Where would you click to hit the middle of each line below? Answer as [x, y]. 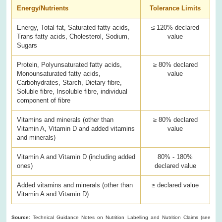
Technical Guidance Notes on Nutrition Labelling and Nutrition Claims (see [120, 217]
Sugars [27, 45]
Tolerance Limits [175, 8]
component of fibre [44, 100]
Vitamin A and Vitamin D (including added [76, 157]
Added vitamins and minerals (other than [75, 185]
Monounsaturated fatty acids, [59, 73]
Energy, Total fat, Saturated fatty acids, [74, 27]
